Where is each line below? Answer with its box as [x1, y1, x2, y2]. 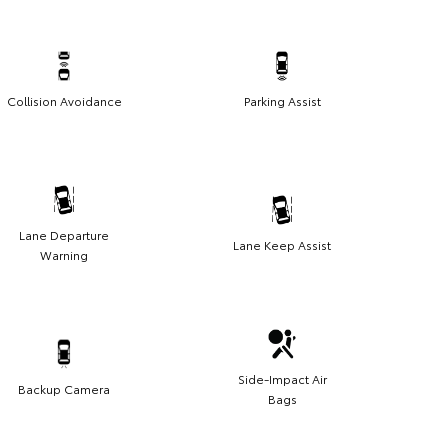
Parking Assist [243, 92, 321, 110]
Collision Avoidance [6, 92, 122, 110]
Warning [40, 246, 88, 264]
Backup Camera [18, 380, 110, 398]
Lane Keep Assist [233, 236, 331, 254]
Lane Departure [19, 226, 109, 244]
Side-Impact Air [237, 370, 327, 388]
